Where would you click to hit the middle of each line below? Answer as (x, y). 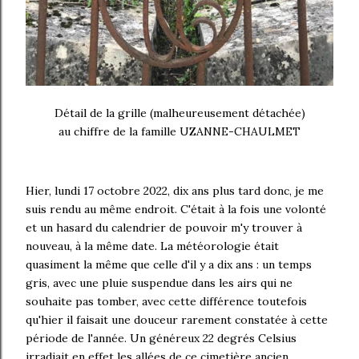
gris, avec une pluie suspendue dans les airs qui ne (159, 283)
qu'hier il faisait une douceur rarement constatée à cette (177, 320)
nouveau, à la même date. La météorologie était (152, 246)
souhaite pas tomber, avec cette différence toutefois (166, 302)
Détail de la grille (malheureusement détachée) (179, 113)
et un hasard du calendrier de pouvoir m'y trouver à (164, 228)
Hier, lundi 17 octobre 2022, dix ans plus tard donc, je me (175, 191)
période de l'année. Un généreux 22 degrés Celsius (161, 339)
